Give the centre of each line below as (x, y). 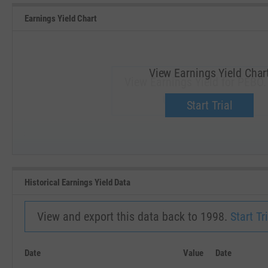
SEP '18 (81, 147)
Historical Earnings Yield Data (77, 182)
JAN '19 (195, 147)
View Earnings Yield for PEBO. (195, 82)
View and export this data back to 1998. (134, 217)
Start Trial (209, 105)
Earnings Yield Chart (61, 18)
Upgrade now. (195, 100)
